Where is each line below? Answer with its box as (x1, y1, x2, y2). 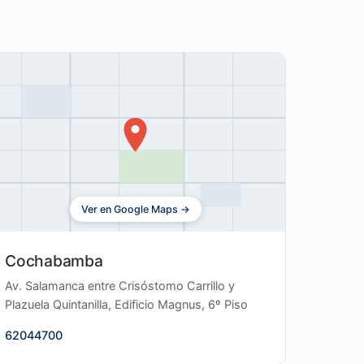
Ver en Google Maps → (80, 203, 190, 215)
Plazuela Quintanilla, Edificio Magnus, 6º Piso (5, 297, 249, 312)
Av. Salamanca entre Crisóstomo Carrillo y (5, 279, 236, 293)
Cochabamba (5, 251, 103, 271)
